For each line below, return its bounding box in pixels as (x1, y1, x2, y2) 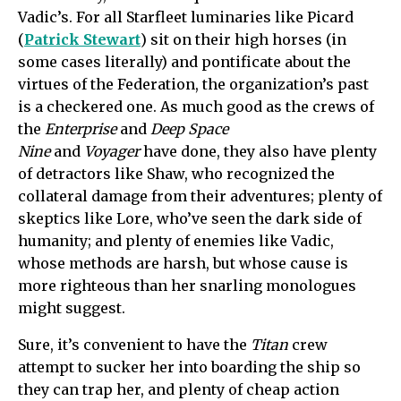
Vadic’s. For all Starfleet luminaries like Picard (18, 7, 354, 26)
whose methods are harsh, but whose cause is (18, 253, 348, 272)
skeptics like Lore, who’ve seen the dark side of (18, 209, 362, 227)
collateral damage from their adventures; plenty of (18, 186, 382, 205)
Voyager (84, 141, 140, 160)
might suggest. (18, 298, 129, 317)
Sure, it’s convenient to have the (18, 335, 251, 354)
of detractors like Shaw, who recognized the (18, 164, 335, 183)
